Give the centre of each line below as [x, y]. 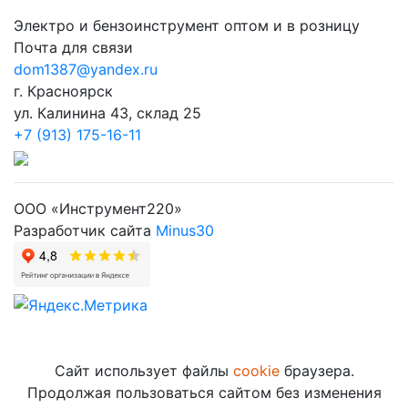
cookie [256, 370]
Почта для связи [73, 48]
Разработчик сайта [85, 231]
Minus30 [185, 231]
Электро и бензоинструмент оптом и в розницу [187, 26]
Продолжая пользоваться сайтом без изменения [204, 392]
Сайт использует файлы [143, 370]
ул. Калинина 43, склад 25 [107, 113]
